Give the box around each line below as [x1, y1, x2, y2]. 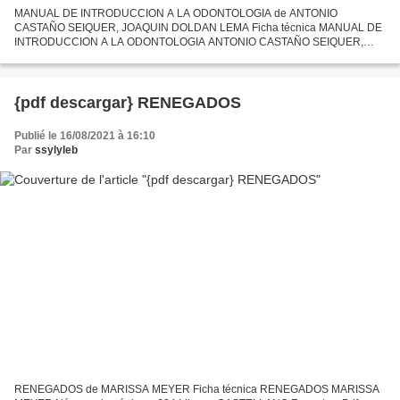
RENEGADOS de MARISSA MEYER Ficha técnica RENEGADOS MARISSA [14, 382, 379, 396]
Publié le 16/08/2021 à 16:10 [14, 129, 155, 143]
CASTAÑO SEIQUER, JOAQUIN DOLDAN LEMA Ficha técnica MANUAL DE [14, 21, 382, 35]
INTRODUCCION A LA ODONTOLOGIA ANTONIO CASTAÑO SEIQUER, [14, 36, 363, 49]
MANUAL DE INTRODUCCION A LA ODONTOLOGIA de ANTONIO [14, 7, 337, 21]
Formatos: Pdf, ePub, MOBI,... [14, 64, 155, 78]
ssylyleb [35, 144, 78, 157]
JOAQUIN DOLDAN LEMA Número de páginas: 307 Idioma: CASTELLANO [14, 50, 378, 63]
